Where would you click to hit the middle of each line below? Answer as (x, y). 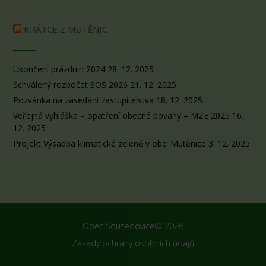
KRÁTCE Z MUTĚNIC (66, 29)
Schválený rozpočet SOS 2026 (70, 85)
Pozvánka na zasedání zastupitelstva (83, 100)
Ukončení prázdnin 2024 (59, 69)
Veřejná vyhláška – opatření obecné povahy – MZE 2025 (121, 116)
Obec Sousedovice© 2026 (133, 226)
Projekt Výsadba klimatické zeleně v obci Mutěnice (110, 144)
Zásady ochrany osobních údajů (133, 243)
